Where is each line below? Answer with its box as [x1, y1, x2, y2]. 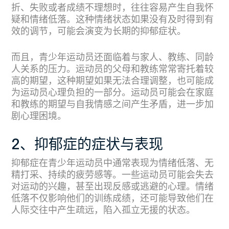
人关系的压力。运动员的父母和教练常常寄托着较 [11, 65, 214, 74]
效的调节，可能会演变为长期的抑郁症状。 [11, 27, 186, 36]
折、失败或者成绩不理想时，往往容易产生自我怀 [11, 4, 214, 13]
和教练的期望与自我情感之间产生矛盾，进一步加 [11, 100, 214, 109]
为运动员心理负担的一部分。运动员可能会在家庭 [11, 88, 214, 98]
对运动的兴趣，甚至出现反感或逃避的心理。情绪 [11, 182, 214, 192]
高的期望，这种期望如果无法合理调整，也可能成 [11, 77, 214, 86]
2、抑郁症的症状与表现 [11, 138, 163, 153]
